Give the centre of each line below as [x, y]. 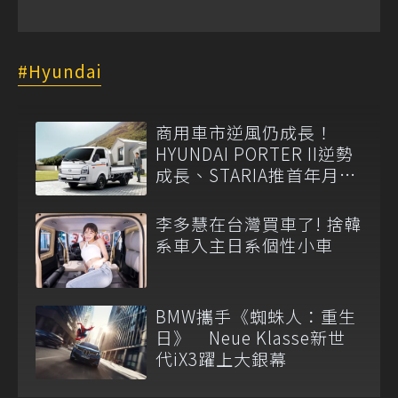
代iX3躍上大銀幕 [221, 358]
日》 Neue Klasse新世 [251, 337]
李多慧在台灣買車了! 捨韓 [259, 224]
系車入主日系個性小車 [244, 245]
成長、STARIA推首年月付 [256, 174]
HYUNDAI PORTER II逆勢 [255, 153]
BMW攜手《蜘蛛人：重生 [256, 315]
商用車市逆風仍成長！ [244, 131]
